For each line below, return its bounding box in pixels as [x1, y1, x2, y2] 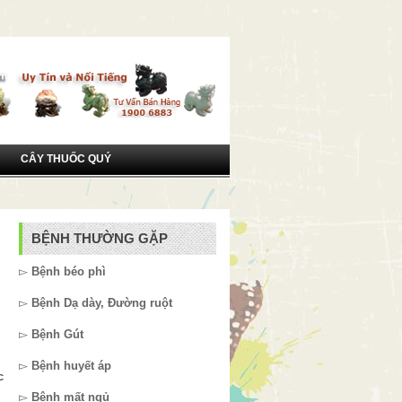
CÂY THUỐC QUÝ [21, 153, 111, 165]
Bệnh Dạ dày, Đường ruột [31, 296, 172, 310]
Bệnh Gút [31, 328, 83, 341]
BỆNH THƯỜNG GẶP [31, 231, 168, 246]
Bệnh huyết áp [31, 359, 111, 372]
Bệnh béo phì [31, 265, 106, 278]
